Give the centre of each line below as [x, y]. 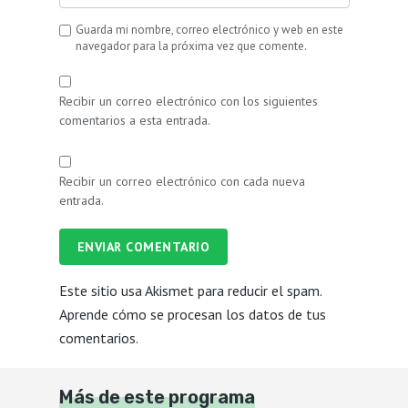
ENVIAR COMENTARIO [143, 246]
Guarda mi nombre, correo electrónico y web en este [209, 29]
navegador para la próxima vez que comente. [191, 46]
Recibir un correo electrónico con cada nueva [182, 181]
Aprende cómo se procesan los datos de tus [192, 314]
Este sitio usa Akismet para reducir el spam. [190, 290]
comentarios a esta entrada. [134, 120]
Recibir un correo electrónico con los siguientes [188, 101]
